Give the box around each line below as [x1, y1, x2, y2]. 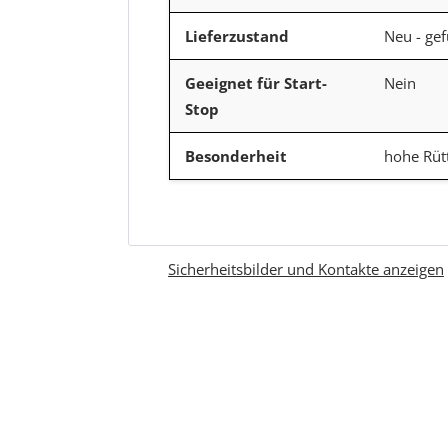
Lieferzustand [185, 25, 289, 46]
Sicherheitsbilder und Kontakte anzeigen [168, 258, 444, 279]
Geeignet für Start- [185, 72, 327, 93]
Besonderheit [185, 145, 287, 166]
